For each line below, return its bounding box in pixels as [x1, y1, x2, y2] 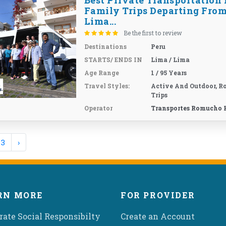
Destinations [84, 42, 127, 50]
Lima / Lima [151, 55, 190, 64]
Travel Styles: [84, 82, 130, 90]
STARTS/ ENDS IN [84, 55, 142, 64]
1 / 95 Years [151, 69, 187, 77]
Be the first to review [123, 29, 182, 37]
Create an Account [121, 211, 195, 221]
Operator [84, 104, 112, 112]
